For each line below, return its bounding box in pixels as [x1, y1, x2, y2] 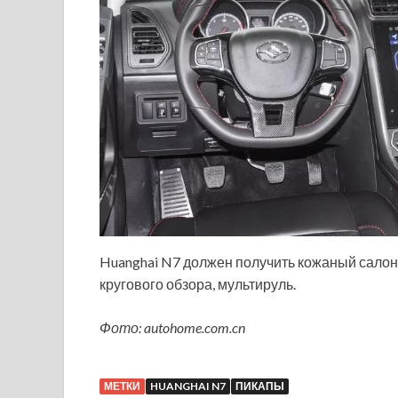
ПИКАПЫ [235, 379, 284, 394]
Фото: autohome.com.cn [99, 319, 245, 337]
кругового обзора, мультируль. [99, 275, 296, 293]
